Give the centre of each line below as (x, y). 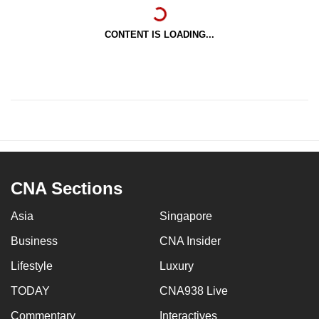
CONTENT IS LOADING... (159, 34)
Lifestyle (32, 266)
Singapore (186, 216)
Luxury (177, 266)
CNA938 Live (194, 291)
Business (34, 241)
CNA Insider (190, 241)
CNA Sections (67, 188)
